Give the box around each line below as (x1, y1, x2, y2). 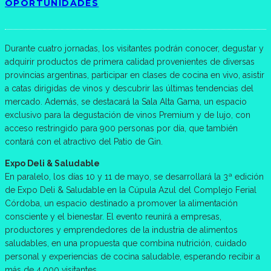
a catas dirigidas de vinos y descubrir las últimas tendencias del (5, 83, 253, 93)
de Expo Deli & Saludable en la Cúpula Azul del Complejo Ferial (5, 184, 256, 195)
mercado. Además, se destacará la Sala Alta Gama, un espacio (5, 96, 247, 106)
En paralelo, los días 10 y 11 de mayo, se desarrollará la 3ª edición (5, 171, 264, 181)
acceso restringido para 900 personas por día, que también (5, 123, 238, 133)
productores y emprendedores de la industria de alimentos (5, 224, 238, 235)
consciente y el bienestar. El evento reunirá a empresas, (5, 211, 221, 221)
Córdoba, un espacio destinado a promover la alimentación (5, 198, 238, 208)
